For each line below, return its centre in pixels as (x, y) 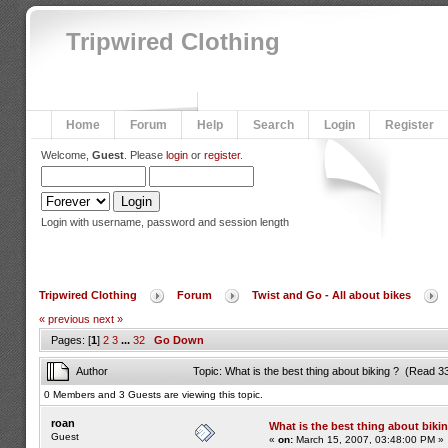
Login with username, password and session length (164, 222)
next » (107, 319)
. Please (144, 155)
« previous (64, 319)
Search (273, 125)
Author (91, 371)
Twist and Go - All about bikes (331, 295)
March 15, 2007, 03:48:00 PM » (368, 439)
